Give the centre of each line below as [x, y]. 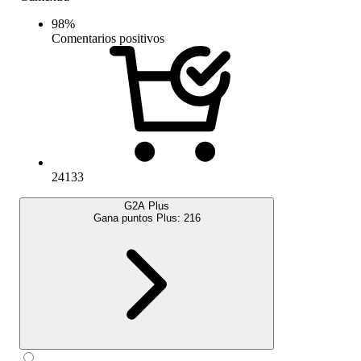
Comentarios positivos [108, 38]
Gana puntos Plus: [138, 218]
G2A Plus [147, 205]
